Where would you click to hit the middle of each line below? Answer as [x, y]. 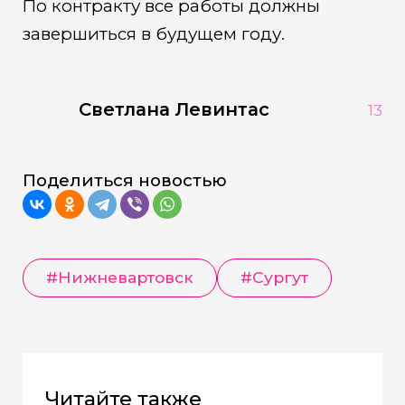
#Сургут [275, 277]
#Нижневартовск [119, 277]
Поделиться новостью [124, 181]
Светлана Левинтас [174, 110]
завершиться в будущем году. [153, 34]
